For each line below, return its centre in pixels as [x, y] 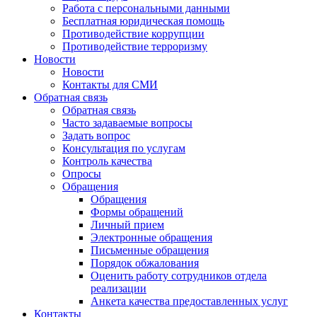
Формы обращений [137, 212]
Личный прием [127, 224]
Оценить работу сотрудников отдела [179, 275]
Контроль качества [107, 161]
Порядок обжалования [145, 263]
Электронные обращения [151, 237]
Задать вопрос [96, 135]
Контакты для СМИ [110, 84]
